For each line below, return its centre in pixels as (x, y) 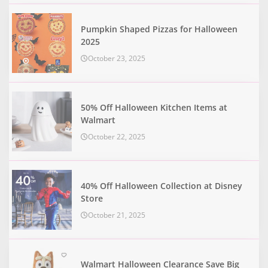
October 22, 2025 (117, 136)
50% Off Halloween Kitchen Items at (154, 107)
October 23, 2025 (117, 58)
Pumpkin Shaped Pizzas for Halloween (159, 29)
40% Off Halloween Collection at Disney (162, 185)
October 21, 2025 (117, 215)
